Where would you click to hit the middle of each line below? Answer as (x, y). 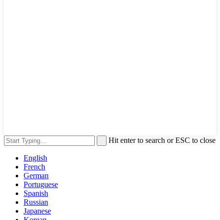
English (35, 158)
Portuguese (41, 184)
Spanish (36, 193)
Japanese (37, 211)
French (34, 166)
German (36, 175)
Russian (36, 202)
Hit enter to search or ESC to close (162, 140)
